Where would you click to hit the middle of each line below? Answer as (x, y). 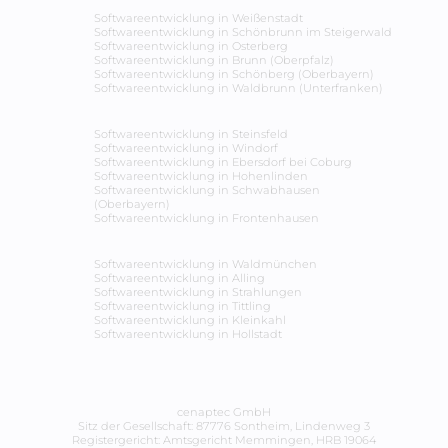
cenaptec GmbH (224, 412)
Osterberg (260, 46)
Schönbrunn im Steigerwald (312, 32)
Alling (248, 278)
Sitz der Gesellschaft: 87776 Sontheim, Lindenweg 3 (224, 426)
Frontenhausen (275, 218)
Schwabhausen (276, 190)
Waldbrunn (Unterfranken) (307, 88)
